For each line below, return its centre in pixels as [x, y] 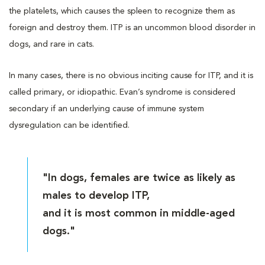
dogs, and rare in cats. [51, 44]
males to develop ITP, [98, 195]
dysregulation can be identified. [69, 125]
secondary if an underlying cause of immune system [106, 109]
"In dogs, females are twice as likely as [139, 178]
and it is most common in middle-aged [139, 213]
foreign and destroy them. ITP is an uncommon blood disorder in [132, 28]
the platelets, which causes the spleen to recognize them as [122, 11]
